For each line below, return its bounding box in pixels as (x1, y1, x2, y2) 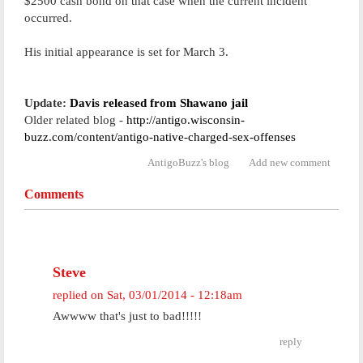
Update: (24, 96, 70, 109)
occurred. (24, 11, 72, 24)
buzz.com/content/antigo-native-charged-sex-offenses (24, 130, 296, 143)
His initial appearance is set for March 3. (24, 45, 228, 58)
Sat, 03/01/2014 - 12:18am (107, 288, 242, 301)
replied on (53, 288, 107, 301)
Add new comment (249, 156, 331, 169)
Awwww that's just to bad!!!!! (53, 310, 202, 322)
